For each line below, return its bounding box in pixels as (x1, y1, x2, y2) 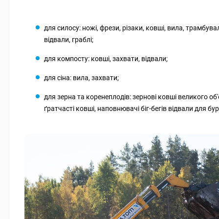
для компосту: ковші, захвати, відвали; (44, 55, 168, 63)
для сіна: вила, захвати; (44, 74, 119, 82)
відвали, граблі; (44, 36, 93, 44)
